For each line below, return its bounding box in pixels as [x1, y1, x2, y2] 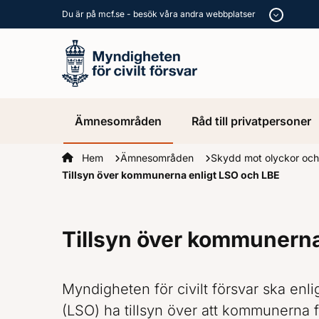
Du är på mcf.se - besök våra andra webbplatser [62, 9, 258, 19]
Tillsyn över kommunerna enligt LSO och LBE [62, 169, 280, 181]
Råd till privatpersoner [191, 113, 311, 128]
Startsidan [62, 152, 110, 164]
